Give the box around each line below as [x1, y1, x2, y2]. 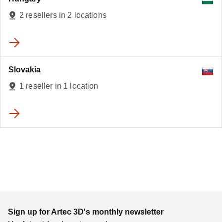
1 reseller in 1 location [19, 82, 99, 90]
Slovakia [8, 65, 41, 74]
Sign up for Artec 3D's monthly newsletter [8, 208, 164, 216]
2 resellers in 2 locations [19, 11, 107, 19]
